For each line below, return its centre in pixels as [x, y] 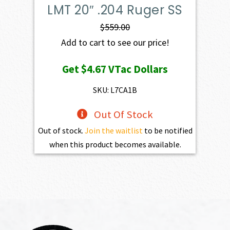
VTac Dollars [137, 69]
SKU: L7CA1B [115, 90]
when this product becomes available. [115, 144]
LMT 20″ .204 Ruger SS [115, 10]
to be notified [167, 130]
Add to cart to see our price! [115, 42]
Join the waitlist [113, 130]
